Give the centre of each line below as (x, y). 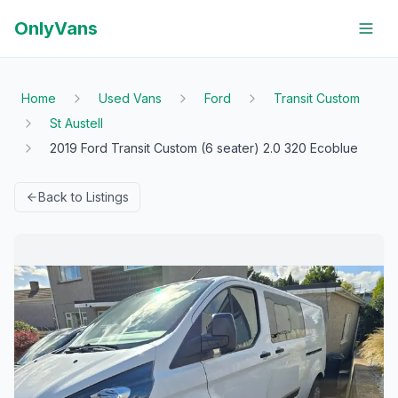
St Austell (76, 123)
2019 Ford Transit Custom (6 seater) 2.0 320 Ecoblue (204, 148)
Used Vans (130, 98)
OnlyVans (56, 28)
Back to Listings (84, 197)
